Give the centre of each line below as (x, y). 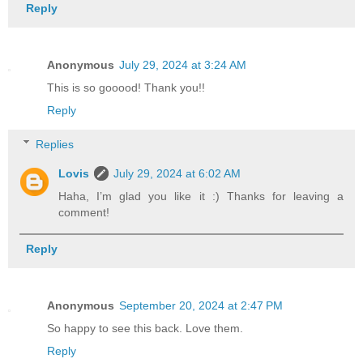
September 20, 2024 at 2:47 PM (201, 305)
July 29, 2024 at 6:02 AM (177, 173)
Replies (55, 144)
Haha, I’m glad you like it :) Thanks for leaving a (201, 196)
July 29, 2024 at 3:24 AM (183, 65)
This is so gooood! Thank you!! (126, 88)
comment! (84, 212)
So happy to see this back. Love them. (145, 328)
